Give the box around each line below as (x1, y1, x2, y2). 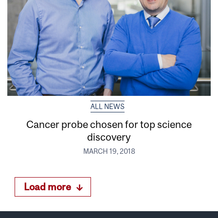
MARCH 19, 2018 (83, 147, 135, 155)
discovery (87, 130, 131, 143)
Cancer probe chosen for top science (26, 118, 192, 130)
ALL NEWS (90, 102, 125, 110)
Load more (24, 181, 71, 193)
